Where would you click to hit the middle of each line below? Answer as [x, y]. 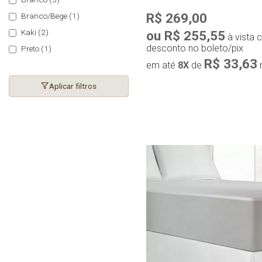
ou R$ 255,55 [186, 36]
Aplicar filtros [73, 86]
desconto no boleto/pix [195, 49]
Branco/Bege [44, 16]
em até [162, 65]
